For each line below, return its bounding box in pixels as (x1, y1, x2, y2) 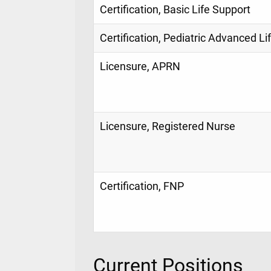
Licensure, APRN (100, 60, 180, 73)
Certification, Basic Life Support (100, 3, 250, 16)
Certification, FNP (100, 180, 184, 192)
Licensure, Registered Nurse (100, 120, 235, 132)
